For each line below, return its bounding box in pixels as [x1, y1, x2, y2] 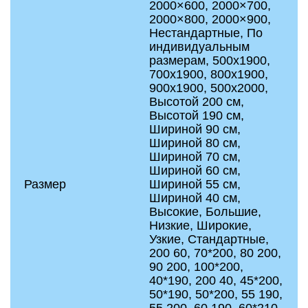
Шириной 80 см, [149, 136, 241, 150]
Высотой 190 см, [149, 109, 244, 122]
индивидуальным [149, 40, 250, 54]
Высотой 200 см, [149, 95, 244, 109]
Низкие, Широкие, [149, 219, 252, 232]
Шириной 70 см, [149, 150, 241, 164]
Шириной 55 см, [149, 177, 241, 191]
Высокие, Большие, [149, 205, 261, 219]
